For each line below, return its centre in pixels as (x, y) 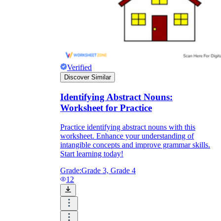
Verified (79, 68)
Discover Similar (88, 77)
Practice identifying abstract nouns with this (128, 127)
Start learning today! (92, 153)
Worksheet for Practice (106, 108)
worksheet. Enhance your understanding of (127, 136)
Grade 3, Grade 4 (109, 170)
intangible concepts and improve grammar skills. (135, 145)
